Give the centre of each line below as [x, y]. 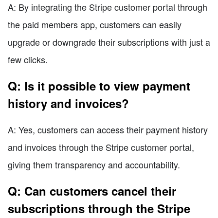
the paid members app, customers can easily [95, 24]
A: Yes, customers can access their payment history [108, 129]
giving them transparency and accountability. [94, 164]
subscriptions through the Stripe [99, 208]
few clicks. [28, 59]
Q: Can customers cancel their [92, 191]
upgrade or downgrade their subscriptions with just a [109, 42]
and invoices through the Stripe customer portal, [101, 147]
